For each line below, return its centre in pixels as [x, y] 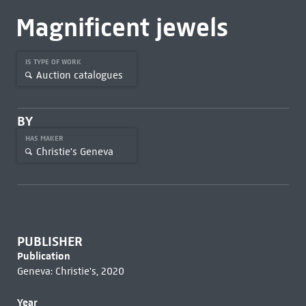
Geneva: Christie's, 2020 [70, 271]
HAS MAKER [45, 138]
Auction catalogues [79, 75]
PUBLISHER [50, 241]
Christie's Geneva [74, 151]
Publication [43, 256]
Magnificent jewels [122, 27]
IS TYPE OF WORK [54, 62]
